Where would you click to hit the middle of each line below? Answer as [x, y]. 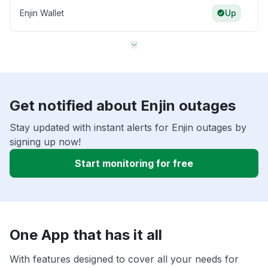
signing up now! [45, 142]
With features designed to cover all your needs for [124, 259]
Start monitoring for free [134, 164]
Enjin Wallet [42, 13]
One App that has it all [86, 235]
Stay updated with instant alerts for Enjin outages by [128, 128]
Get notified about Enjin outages [123, 106]
